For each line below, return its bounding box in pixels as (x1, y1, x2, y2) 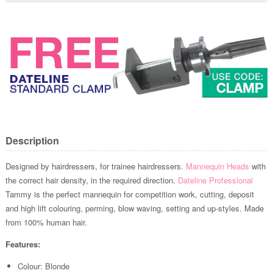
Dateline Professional (177, 174, 253, 186)
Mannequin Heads (185, 160, 252, 172)
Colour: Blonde (17, 260, 69, 272)
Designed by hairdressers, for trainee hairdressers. (5, 160, 186, 172)
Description (5, 133, 59, 147)
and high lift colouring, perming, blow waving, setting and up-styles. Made (5, 202, 264, 214)
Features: (5, 238, 40, 250)
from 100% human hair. (5, 216, 87, 228)
